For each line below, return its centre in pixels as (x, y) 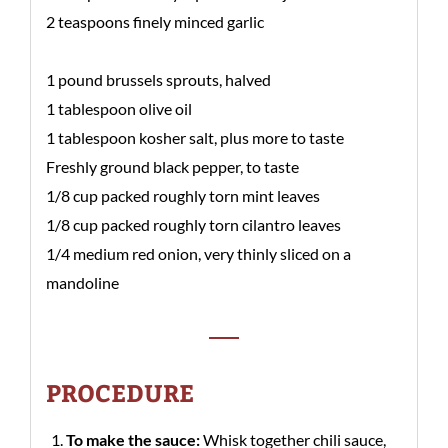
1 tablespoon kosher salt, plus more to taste (195, 137)
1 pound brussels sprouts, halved (158, 79)
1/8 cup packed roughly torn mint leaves (183, 195)
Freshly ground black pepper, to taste (172, 166)
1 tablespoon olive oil (119, 108)
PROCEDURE (120, 392)
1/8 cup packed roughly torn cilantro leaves (193, 224)
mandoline (82, 282)
